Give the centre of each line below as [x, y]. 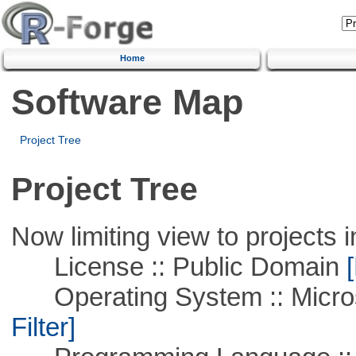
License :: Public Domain [175, 266]
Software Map [127, 102]
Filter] [43, 327]
